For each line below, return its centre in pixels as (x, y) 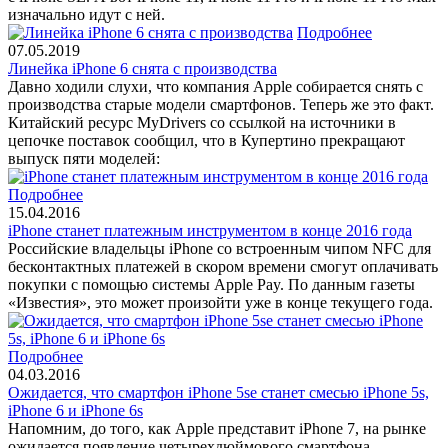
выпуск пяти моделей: (84, 158)
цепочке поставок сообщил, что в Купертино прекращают (206, 140)
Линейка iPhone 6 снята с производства (142, 68)
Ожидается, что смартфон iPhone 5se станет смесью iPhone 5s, (218, 392)
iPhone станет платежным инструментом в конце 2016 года (210, 230)
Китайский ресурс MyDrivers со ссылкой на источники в (202, 122)
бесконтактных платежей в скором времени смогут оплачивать (223, 266)
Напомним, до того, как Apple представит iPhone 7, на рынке (217, 428)
